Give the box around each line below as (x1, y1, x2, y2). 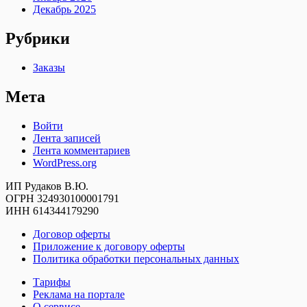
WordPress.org (33, 156, 97, 169)
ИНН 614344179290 (5, 204, 99, 217)
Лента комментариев (33, 144, 130, 156)
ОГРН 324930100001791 (5, 192, 119, 204)
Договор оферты (33, 228, 110, 240)
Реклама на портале (33, 288, 125, 300)
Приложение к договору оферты (33, 240, 185, 252)
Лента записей (33, 132, 101, 144)
